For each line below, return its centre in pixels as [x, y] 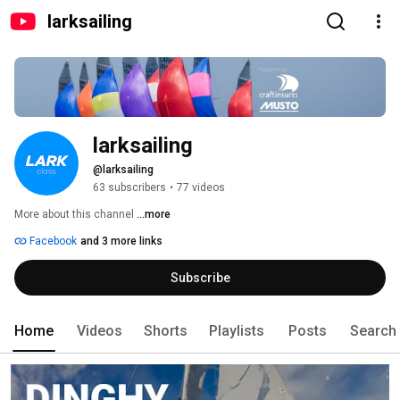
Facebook [52, 242]
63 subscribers [129, 188]
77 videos [201, 188]
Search [373, 331]
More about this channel [74, 215]
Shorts [166, 331]
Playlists [237, 331]
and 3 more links [121, 242]
